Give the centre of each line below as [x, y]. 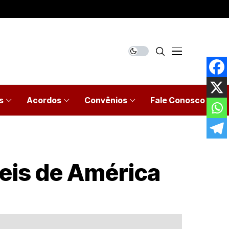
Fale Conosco [178, 100]
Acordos [44, 100]
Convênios [106, 100]
